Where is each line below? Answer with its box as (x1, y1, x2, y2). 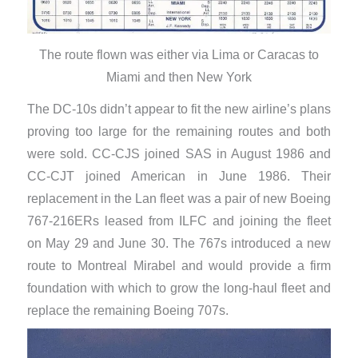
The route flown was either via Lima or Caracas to (39, 47, 319, 62)
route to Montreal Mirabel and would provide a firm (26, 259, 332, 273)
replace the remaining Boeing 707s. (26, 304, 229, 318)
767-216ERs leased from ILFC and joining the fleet (26, 214, 332, 229)
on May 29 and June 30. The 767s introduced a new (26, 237, 332, 251)
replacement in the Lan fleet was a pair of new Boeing (26, 192, 332, 206)
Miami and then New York (106, 70, 252, 84)
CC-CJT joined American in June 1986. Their (26, 169, 332, 184)
